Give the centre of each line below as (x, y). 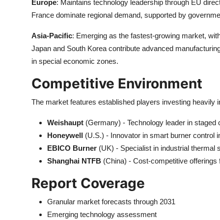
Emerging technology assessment (102, 214)
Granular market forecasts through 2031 (111, 202)
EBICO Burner (72, 148)
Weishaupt (65, 123)
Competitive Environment (117, 83)
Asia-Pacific (52, 36)
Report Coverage (88, 183)
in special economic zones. (75, 61)
